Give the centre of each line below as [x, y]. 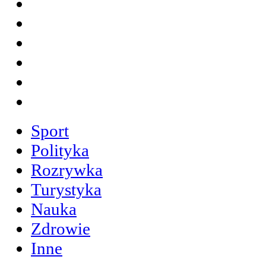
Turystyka [66, 189]
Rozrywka [67, 170]
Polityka [60, 150]
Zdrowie [61, 229]
